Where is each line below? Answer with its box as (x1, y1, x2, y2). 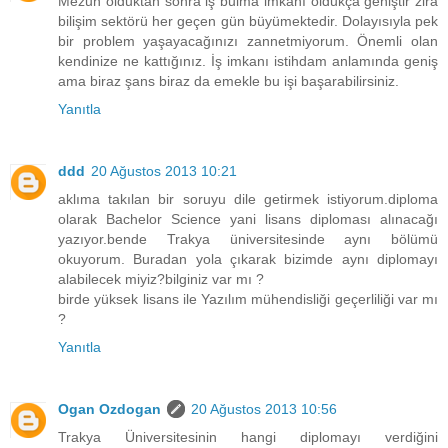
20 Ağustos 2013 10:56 (191, 400, 337, 417)
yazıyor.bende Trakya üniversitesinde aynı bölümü (58, 231, 438, 247)
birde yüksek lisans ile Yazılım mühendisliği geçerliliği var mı (58, 291, 438, 307)
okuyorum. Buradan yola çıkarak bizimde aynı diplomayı (58, 251, 438, 267)
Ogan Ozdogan (58, 400, 161, 417)
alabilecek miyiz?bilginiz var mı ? (58, 271, 264, 287)
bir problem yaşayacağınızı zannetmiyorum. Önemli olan (58, 33, 438, 50)
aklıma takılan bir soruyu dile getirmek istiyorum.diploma (58, 191, 438, 207)
